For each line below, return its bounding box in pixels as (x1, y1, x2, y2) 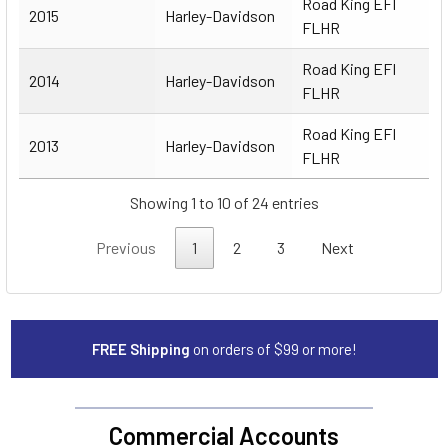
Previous (96, 237, 156, 257)
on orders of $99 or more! (192, 339, 357, 358)
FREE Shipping (91, 339, 193, 358)
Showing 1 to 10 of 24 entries (129, 192, 319, 212)
